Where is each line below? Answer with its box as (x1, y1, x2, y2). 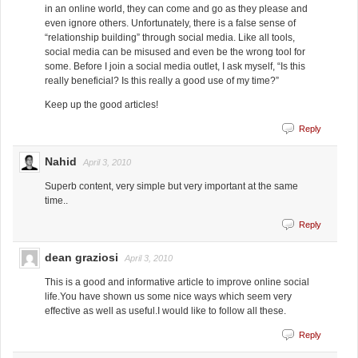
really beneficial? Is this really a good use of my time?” (45, 74, 279, 86)
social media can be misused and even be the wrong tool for (45, 46, 305, 58)
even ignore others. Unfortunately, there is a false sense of (45, 17, 296, 29)
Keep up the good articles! (45, 98, 158, 110)
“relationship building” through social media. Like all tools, (45, 31, 295, 43)
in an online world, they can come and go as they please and (45, 2, 308, 14)
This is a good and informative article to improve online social (45, 276, 309, 288)
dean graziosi (45, 250, 118, 264)
